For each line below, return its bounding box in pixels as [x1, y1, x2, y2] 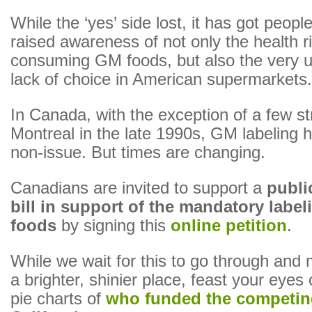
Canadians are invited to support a [10, 179, 267, 197]
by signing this [56, 217, 171, 235]
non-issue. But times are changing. [10, 143, 265, 162]
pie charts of [10, 290, 106, 308]
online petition [171, 217, 287, 235]
